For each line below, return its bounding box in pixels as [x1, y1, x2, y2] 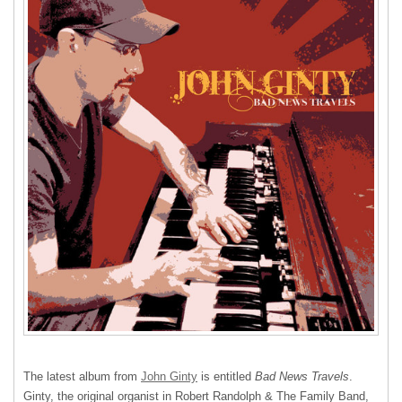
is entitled [197, 370, 255, 383]
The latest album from [23, 370, 141, 383]
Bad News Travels [255, 370, 349, 383]
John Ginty [141, 370, 197, 383]
